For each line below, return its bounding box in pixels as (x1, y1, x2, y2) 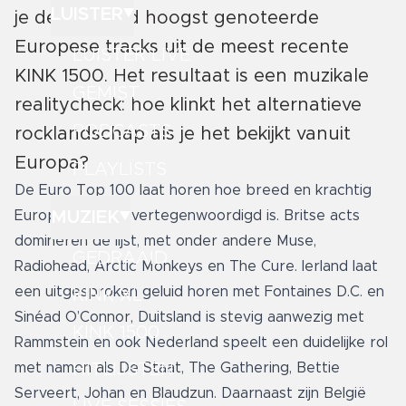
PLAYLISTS (72, 159, 167, 179)
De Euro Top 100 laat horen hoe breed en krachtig (14, 183, 372, 198)
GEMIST (72, 83, 140, 102)
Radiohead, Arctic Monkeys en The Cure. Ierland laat (14, 259, 378, 275)
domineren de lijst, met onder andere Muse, (14, 234, 316, 249)
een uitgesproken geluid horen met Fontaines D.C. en (14, 285, 384, 300)
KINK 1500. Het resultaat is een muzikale (14, 67, 369, 86)
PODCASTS (72, 121, 171, 140)
